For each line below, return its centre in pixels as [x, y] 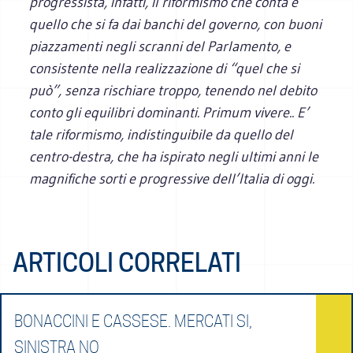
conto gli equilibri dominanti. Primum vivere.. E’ [169, 112]
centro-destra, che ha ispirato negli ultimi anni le [174, 156]
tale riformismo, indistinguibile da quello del [162, 134]
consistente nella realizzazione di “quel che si [165, 68]
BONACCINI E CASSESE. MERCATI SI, [133, 321]
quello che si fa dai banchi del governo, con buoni [176, 24]
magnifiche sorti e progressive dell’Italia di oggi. [172, 178]
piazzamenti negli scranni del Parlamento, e [160, 46]
